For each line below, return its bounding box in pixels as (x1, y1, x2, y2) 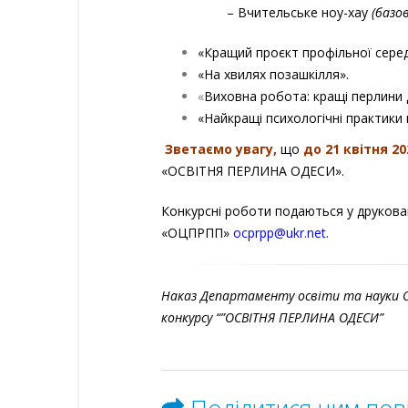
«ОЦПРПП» (161, 223, 229, 241)
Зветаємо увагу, (161, 139, 277, 158)
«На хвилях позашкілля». (198, 65, 349, 83)
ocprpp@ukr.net (233, 223, 326, 241)
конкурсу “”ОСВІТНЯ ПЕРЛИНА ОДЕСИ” (161, 308, 383, 326)
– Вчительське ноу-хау (161, 3, 372, 21)
